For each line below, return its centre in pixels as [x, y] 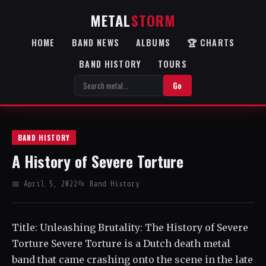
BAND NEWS [95, 42]
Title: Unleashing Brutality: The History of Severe [130, 227]
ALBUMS [153, 42]
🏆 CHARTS [211, 42]
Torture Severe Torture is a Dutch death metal [121, 243]
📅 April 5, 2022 [45, 184]
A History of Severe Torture [98, 161]
